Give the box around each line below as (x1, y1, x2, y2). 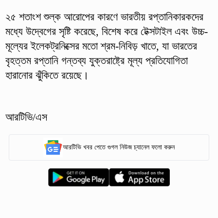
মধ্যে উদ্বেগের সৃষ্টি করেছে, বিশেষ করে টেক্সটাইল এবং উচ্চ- (5, 25, 208, 37)
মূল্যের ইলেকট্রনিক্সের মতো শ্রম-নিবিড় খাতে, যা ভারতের (5, 39, 197, 52)
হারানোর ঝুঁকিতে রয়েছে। (5, 69, 89, 81)
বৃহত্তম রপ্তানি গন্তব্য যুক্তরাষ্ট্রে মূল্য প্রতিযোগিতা (5, 54, 188, 67)
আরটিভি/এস (5, 110, 47, 123)
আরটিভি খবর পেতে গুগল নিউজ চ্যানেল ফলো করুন (63, 144, 175, 151)
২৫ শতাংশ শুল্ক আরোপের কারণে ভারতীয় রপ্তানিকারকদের (5, 10, 203, 23)
